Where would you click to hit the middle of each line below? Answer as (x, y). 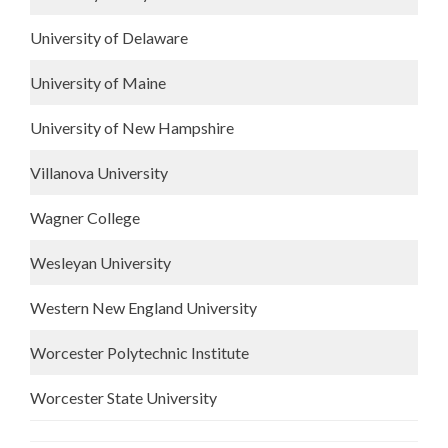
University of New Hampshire (132, 127)
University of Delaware (109, 37)
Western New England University (143, 307)
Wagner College (85, 217)
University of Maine (98, 82)
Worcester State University (123, 397)
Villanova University (99, 172)
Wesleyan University (100, 262)
